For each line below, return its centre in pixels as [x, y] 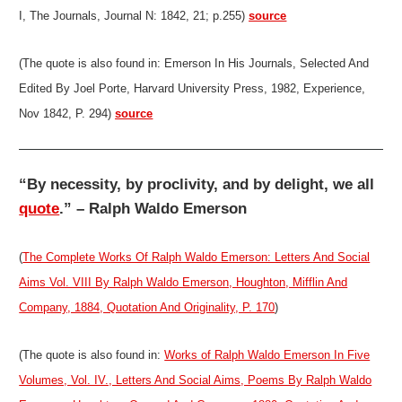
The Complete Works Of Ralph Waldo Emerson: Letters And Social [197, 257]
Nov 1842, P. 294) [67, 114]
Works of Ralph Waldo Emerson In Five [267, 355]
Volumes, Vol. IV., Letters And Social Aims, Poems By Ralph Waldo [196, 380]
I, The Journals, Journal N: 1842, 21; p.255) [134, 15]
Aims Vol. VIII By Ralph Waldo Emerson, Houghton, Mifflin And [184, 282]
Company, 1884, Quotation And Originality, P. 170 [147, 307]
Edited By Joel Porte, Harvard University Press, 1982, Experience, [192, 89]
